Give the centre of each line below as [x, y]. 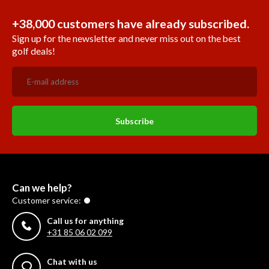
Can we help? [42, 188]
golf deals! [34, 51]
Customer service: [47, 201]
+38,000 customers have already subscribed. [131, 24]
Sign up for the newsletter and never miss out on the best [126, 39]
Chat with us [72, 262]
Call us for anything [85, 221]
